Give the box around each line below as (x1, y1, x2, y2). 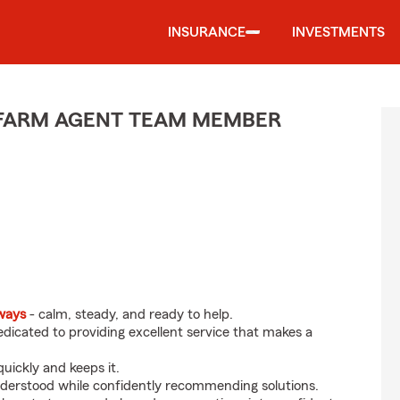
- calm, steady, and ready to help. (26, 307, 233, 321)
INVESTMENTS (292, 25, 385, 39)
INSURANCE (168, 25, 246, 39)
